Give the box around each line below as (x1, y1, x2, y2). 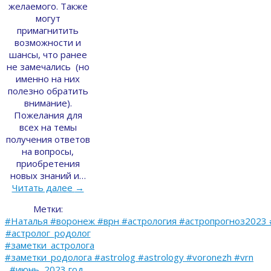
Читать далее (11, 181, 75, 194)
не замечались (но (6, 60, 90, 73)
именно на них (16, 72, 80, 85)
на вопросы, (22, 145, 74, 157)
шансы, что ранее (8, 48, 87, 60)
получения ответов (5, 132, 90, 145)
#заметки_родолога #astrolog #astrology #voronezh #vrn (5, 250, 253, 263)
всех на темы (19, 120, 77, 133)
